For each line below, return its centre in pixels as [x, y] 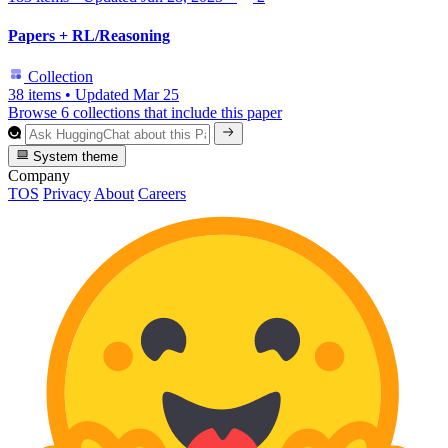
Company [39, 175]
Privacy [67, 193]
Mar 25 [156, 95]
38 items [34, 95]
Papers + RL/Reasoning [89, 35]
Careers [162, 193]
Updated [104, 95]
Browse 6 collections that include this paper [145, 113]
